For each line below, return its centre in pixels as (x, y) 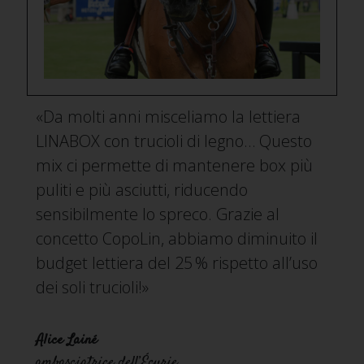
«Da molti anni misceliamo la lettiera (169, 117)
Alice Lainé (67, 341)
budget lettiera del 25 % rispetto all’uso (177, 263)
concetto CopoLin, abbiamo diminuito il (177, 239)
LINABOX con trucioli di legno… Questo (174, 141)
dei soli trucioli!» (93, 288)
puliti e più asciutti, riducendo (142, 190)
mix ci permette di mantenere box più (175, 166)
